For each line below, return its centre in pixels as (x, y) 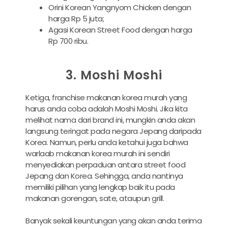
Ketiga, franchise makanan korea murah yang (106, 97)
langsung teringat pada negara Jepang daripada (113, 131)
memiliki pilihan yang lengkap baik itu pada (100, 187)
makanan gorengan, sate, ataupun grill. (95, 198)
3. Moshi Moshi (114, 75)
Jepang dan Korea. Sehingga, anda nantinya (104, 176)
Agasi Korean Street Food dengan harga (120, 30)
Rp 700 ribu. (68, 41)
